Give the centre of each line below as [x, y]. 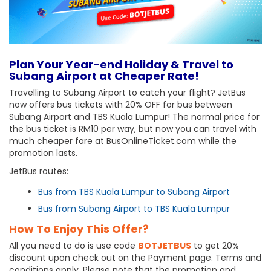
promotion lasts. [43, 153]
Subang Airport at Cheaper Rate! [104, 76]
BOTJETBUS [165, 245]
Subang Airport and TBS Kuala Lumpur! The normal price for [134, 116]
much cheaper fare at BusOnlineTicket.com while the [123, 141]
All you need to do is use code [73, 245]
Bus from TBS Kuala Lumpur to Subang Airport [134, 191]
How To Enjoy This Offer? [79, 229]
